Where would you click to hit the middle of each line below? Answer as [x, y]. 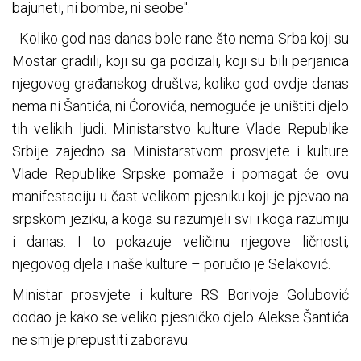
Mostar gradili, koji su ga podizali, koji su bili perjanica [180, 61]
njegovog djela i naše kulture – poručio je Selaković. [171, 264]
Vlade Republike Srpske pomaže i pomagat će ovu [180, 174]
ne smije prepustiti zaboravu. [101, 340]
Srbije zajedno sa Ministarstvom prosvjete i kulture [180, 151]
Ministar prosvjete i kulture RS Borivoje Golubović [180, 295]
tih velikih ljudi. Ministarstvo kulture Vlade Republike [180, 129]
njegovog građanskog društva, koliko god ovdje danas [180, 84]
